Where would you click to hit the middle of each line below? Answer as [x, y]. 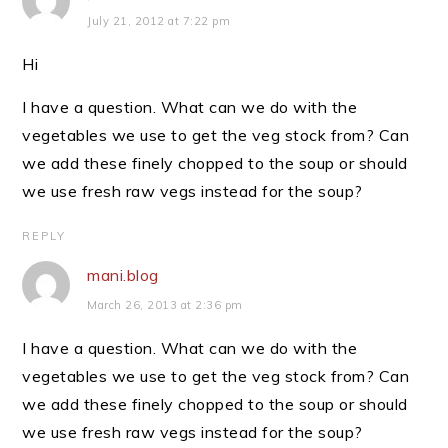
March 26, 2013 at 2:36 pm [165, 305]
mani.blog [123, 275]
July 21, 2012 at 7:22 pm [159, 21]
